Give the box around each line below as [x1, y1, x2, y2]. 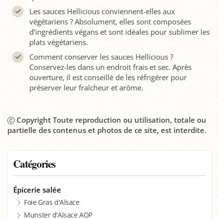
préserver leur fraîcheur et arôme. [29, 83, 143, 92]
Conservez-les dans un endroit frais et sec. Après [29, 62, 192, 72]
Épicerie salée [13, 185, 62, 195]
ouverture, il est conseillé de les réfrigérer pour [29, 72, 187, 82]
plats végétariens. [29, 37, 88, 47]
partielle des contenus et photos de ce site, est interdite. [7, 125, 206, 135]
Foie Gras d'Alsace [24, 197, 80, 207]
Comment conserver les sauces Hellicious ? [29, 52, 173, 62]
